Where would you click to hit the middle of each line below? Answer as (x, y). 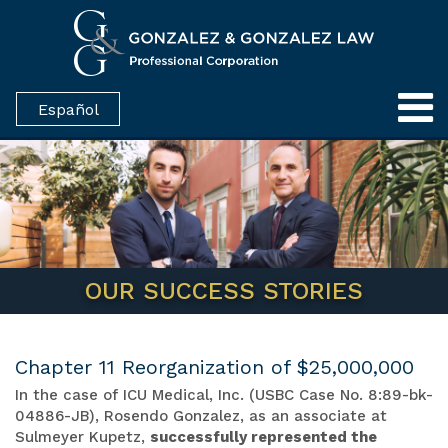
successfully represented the (263, 436)
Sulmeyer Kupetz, (82, 436)
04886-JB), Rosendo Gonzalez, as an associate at (201, 415)
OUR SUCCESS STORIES (224, 290)
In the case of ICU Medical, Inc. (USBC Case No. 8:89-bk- (224, 394)
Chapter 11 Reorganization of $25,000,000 (214, 366)
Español (68, 110)
